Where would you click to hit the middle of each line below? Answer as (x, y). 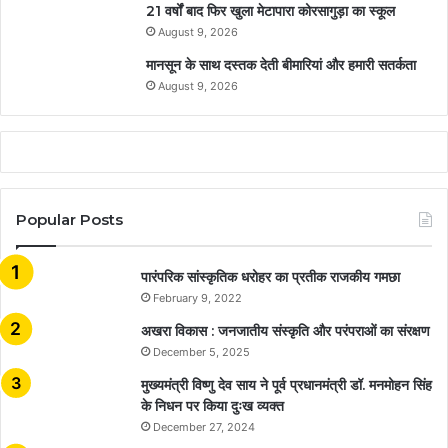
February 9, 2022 (197, 297)
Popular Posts (69, 219)
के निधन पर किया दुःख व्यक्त (212, 405)
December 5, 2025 (201, 351)
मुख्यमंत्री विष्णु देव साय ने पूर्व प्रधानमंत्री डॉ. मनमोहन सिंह (286, 384)
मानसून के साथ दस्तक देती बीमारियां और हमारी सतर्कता (281, 64)
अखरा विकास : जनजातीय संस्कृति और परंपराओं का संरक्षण (285, 330)
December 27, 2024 (204, 426)
